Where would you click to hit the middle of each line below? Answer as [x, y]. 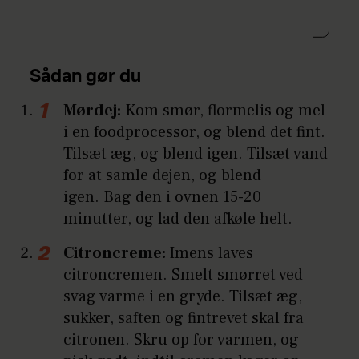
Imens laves [212, 254]
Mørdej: [93, 111]
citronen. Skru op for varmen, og [182, 340]
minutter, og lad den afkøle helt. [178, 219]
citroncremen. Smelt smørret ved [184, 275]
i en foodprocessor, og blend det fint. [195, 133]
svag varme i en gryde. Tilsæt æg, [183, 297]
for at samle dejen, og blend [163, 176]
